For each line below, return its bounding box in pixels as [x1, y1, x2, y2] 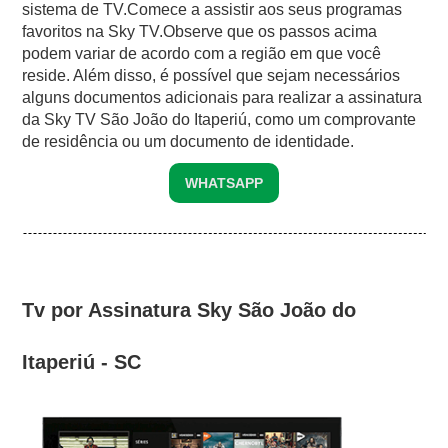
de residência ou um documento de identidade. [22, 132, 355, 150]
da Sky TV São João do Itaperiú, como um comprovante [22, 110, 417, 128]
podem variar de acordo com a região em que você [22, 44, 382, 62]
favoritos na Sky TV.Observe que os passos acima [22, 22, 378, 40]
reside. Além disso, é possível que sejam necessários [22, 66, 401, 84]
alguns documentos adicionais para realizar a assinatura [22, 88, 423, 106]
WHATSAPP [185, 174, 263, 191]
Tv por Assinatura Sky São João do [22, 298, 357, 321]
